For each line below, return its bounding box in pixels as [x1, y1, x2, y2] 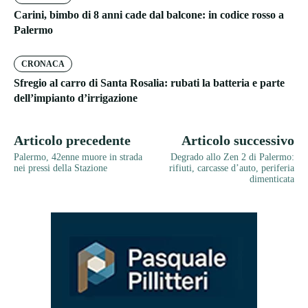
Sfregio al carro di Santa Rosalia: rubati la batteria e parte [14, 77, 285, 89]
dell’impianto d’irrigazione [14, 92, 137, 104]
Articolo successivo [181, 133, 294, 148]
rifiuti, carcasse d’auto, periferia [168, 163, 294, 174]
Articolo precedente [14, 133, 131, 148]
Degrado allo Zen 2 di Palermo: [170, 152, 294, 163]
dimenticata [249, 174, 294, 185]
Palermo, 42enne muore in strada [14, 152, 142, 163]
